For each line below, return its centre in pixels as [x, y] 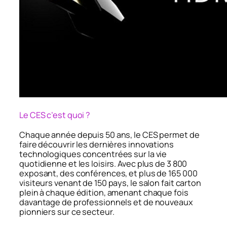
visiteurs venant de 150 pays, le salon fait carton [110, 183]
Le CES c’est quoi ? [55, 115]
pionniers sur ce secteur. [67, 212]
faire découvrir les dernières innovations [97, 145]
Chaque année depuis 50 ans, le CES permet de [109, 135]
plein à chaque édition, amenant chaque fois [104, 193]
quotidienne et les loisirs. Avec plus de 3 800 [103, 164]
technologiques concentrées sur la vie [93, 154]
